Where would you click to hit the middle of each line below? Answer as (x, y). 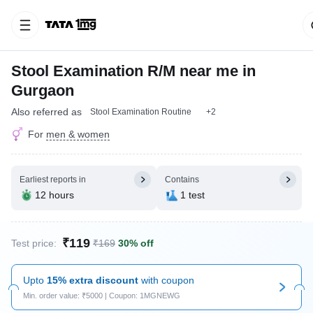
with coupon (166, 280)
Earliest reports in (53, 180)
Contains (182, 180)
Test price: (34, 243)
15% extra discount (93, 280)
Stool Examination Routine (141, 112)
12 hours (54, 195)
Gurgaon (43, 90)
